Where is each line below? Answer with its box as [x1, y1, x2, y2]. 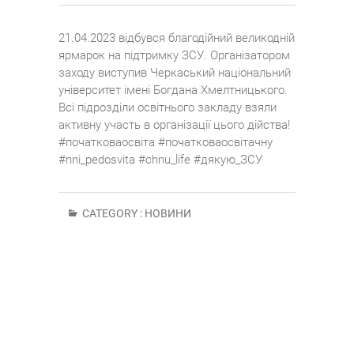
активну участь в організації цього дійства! [58, 118, 290, 133]
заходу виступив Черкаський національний [58, 66, 291, 81]
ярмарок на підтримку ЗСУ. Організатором [58, 48, 290, 63]
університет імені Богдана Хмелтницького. [58, 83, 288, 98]
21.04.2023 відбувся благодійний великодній [58, 31, 295, 46]
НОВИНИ [145, 207, 191, 220]
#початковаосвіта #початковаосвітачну [58, 135, 273, 150]
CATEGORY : [80, 207, 145, 220]
